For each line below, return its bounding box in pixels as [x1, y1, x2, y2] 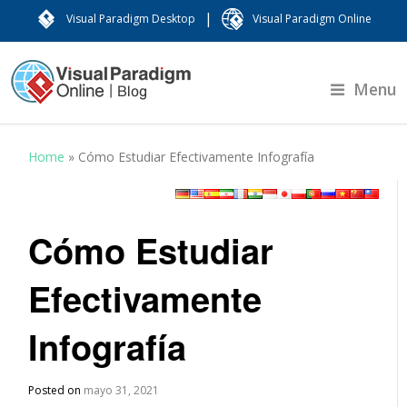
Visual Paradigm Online [253, 11, 372, 26]
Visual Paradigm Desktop [66, 11, 195, 26]
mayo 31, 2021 [84, 382, 160, 398]
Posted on [28, 382, 84, 398]
